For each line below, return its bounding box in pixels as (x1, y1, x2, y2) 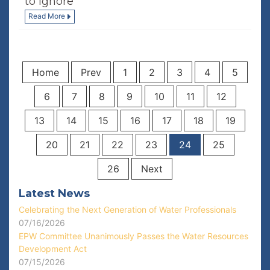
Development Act (19, 243, 87, 254)
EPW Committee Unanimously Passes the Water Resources (19, 231, 248, 241)
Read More (28, 11, 65, 20)
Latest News (19, 187, 90, 200)
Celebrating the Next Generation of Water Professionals (19, 204, 236, 215)
